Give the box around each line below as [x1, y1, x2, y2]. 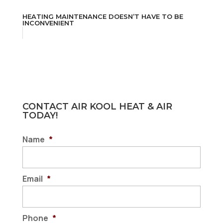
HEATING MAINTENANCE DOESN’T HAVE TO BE [22, 12, 183, 21]
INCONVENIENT [22, 19, 74, 27]
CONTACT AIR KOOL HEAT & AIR [22, 101, 172, 112]
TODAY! [22, 110, 58, 121]
